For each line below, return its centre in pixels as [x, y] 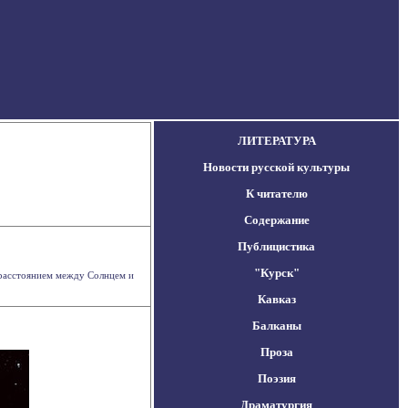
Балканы [276, 326]
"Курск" [276, 273]
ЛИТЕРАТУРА [276, 141]
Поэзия [276, 378]
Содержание [276, 220]
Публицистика [276, 246]
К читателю [276, 194]
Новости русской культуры [276, 167]
